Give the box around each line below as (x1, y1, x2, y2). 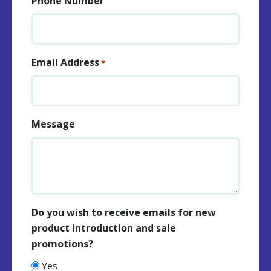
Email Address (31, 56, 99, 70)
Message (31, 117, 75, 131)
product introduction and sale (31, 221, 176, 235)
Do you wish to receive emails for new (31, 206, 216, 220)
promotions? (31, 237, 93, 251)
